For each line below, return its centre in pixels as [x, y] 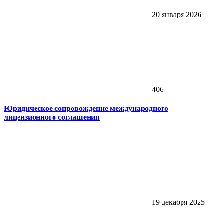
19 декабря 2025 [177, 202]
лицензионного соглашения [52, 117]
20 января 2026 [176, 14]
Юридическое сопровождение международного [86, 108]
